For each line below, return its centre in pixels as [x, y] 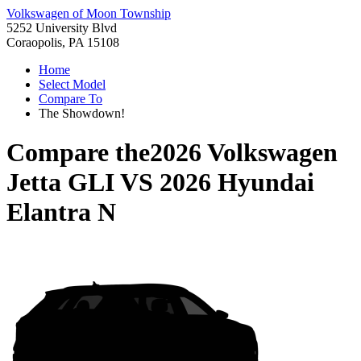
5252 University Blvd [62, 28]
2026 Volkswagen [244, 153]
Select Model [72, 84]
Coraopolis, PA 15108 [63, 42]
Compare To [71, 99]
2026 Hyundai [237, 183]
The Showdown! [82, 113]
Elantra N [61, 212]
